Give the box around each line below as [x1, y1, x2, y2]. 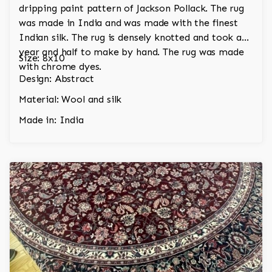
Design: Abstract [19, 73, 94, 85]
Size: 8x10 [19, 52, 64, 64]
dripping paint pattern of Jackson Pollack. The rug [19, 2, 244, 15]
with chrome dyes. [19, 61, 102, 73]
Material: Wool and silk [19, 93, 122, 106]
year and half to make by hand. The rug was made [19, 46, 244, 58]
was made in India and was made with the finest [19, 17, 238, 29]
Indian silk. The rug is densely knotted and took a [19, 32, 242, 44]
